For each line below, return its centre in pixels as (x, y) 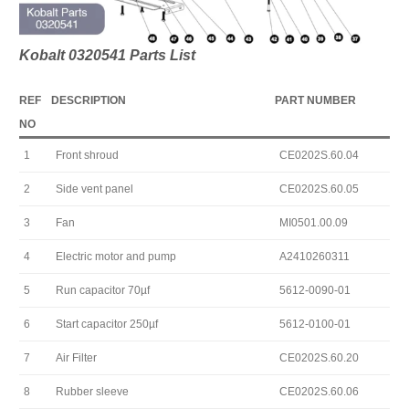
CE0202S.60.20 (319, 358)
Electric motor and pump (116, 257)
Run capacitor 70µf (103, 291)
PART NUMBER (315, 101)
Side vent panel (94, 189)
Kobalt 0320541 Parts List (107, 56)
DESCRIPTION (89, 101)
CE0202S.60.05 (319, 189)
